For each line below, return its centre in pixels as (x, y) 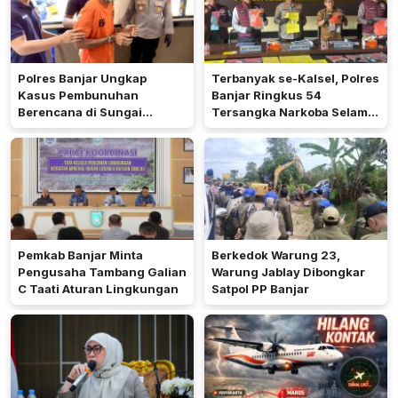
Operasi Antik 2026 (270, 128)
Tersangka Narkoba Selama (293, 111)
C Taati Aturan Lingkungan (98, 288)
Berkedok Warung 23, (276, 255)
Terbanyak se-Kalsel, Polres (295, 78)
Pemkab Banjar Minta (80, 255)
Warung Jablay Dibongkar (288, 271)
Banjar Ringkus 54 (267, 95)
